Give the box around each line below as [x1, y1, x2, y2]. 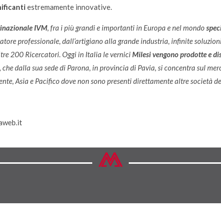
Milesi [132, 49, 151, 59]
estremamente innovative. [26, 2, 112, 11]
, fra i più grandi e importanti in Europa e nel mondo [47, 23, 206, 32]
